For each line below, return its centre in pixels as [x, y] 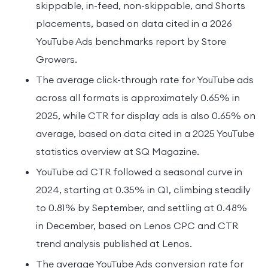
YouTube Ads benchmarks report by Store [131, 41]
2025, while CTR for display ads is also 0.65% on [146, 115]
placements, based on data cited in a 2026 [134, 23]
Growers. [57, 59]
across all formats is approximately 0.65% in [138, 97]
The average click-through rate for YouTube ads [145, 79]
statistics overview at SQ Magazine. [118, 151]
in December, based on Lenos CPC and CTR [137, 225]
